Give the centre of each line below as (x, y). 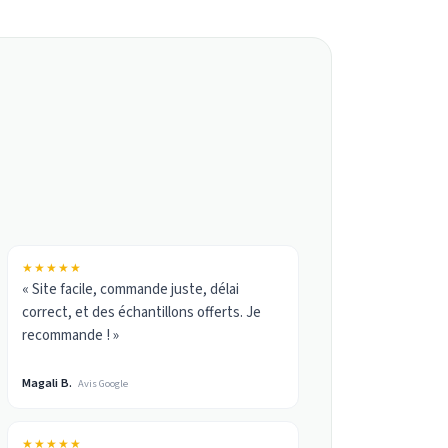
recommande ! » (71, 335)
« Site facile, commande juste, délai (131, 289)
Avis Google (103, 383)
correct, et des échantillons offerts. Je (142, 312)
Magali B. (47, 382)
